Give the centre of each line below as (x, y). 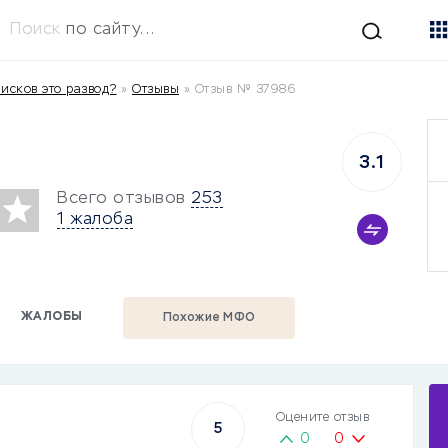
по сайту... (110, 29)
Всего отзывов (121, 198)
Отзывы (155, 90)
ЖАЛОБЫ (51, 316)
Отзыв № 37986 (244, 90)
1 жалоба (95, 219)
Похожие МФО (209, 318)
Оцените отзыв (322, 418)
